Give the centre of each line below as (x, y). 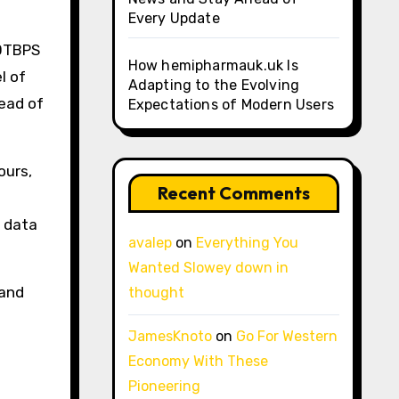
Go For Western (286, 336)
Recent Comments (233, 193)
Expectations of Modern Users (231, 105)
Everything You (247, 243)
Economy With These (198, 361)
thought (156, 293)
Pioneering (164, 386)
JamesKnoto (170, 336)
